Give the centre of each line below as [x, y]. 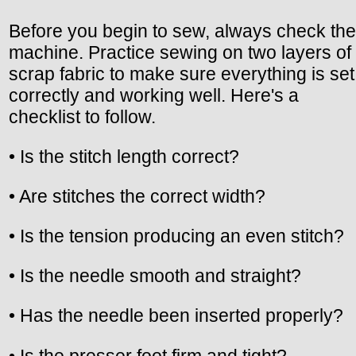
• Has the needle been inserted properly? [176, 316]
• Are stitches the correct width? [137, 197]
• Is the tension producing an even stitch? [176, 236]
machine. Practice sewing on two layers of [180, 53]
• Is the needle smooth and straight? [155, 276]
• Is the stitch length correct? [124, 157]
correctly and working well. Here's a [154, 96]
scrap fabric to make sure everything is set [182, 74]
